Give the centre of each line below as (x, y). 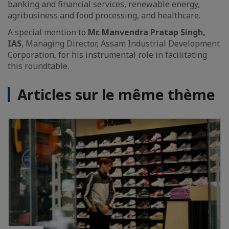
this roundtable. (38, 66)
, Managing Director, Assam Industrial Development (121, 44)
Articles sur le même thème (116, 95)
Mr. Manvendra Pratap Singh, (147, 32)
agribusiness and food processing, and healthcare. (104, 16)
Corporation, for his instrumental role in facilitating (107, 55)
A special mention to (48, 32)
